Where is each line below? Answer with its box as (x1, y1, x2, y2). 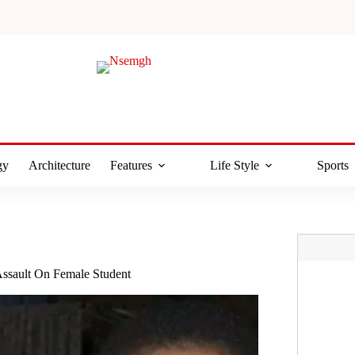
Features (109, 158, 152, 172)
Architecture (28, 158, 90, 172)
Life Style (209, 158, 259, 172)
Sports (316, 158, 349, 172)
